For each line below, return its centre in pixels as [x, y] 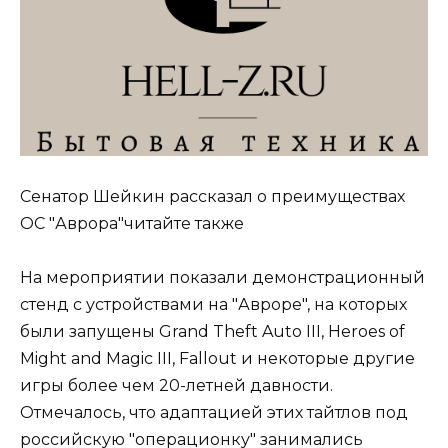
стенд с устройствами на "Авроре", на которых [213, 305]
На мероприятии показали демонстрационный [222, 278]
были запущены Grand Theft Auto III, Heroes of [212, 332]
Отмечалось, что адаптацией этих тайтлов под [214, 413]
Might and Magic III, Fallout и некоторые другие [217, 359]
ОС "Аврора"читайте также [132, 223]
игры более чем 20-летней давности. [176, 386]
